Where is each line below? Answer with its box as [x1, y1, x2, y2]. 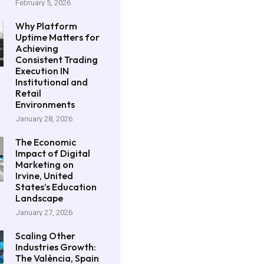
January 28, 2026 [15, 113, 73, 124]
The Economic [15, 136, 77, 148]
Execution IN [15, 64, 70, 77]
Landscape [15, 192, 64, 204]
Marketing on [15, 158, 74, 170]
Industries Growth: [15, 240, 97, 253]
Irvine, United [15, 169, 74, 181]
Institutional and [15, 75, 88, 88]
